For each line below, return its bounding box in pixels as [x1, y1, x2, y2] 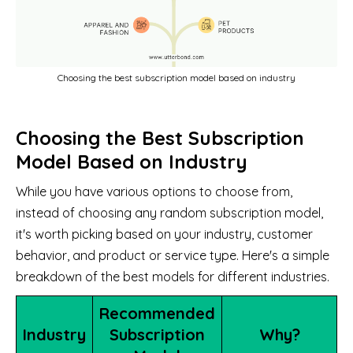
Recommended [99, 303, 215, 323]
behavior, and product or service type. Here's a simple [16, 247, 329, 263]
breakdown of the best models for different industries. [16, 268, 329, 284]
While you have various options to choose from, [16, 183, 292, 199]
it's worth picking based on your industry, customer [16, 225, 313, 242]
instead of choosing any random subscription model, [16, 204, 323, 221]
